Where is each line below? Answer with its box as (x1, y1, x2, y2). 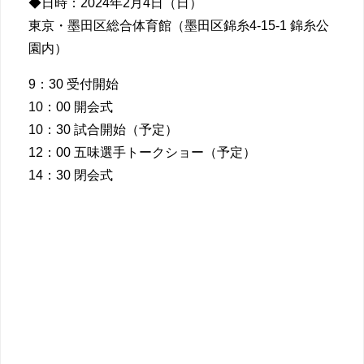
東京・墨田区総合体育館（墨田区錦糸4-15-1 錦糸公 (28, 19, 329, 33)
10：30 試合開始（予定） (28, 123, 178, 137)
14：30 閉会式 (28, 168, 113, 183)
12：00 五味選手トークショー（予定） (28, 145, 256, 160)
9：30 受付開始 (28, 77, 119, 92)
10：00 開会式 (28, 100, 113, 115)
